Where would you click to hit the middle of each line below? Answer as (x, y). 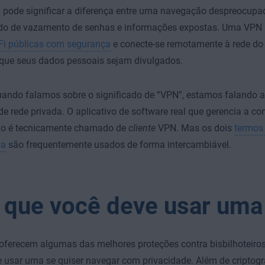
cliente (142, 128)
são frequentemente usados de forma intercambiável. (118, 145)
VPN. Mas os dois (195, 128)
